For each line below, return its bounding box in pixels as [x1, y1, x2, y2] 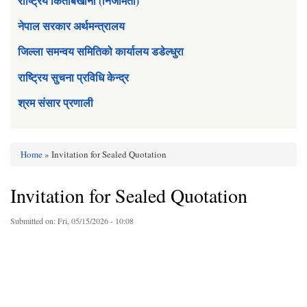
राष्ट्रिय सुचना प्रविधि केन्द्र [18, 69, 129, 85]
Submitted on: [10, 214, 58, 226]
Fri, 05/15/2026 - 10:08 [58, 214, 134, 226]
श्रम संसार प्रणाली [18, 95, 93, 111]
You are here [10, 156, 80, 175]
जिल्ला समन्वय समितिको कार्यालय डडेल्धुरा [18, 43, 184, 60]
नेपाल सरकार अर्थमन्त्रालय [18, 18, 125, 34]
